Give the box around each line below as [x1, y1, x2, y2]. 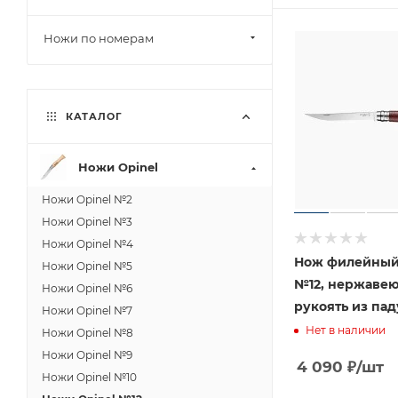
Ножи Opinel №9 [42, 348, 132, 362]
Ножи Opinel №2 [42, 193, 132, 206]
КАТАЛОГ [62, 110, 123, 123]
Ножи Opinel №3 [42, 215, 132, 228]
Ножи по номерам [44, 31, 154, 45]
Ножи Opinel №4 [42, 237, 133, 251]
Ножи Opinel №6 [42, 282, 132, 295]
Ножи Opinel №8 [42, 326, 133, 339]
